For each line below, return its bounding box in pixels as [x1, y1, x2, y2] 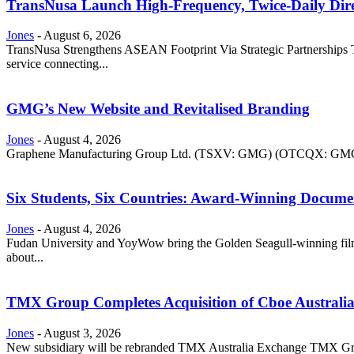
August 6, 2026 [43, 28, 121, 43]
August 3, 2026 [43, 326, 121, 340]
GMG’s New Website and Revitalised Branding [6, 100, 310, 117]
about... [6, 250, 43, 265]
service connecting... [6, 57, 108, 71]
